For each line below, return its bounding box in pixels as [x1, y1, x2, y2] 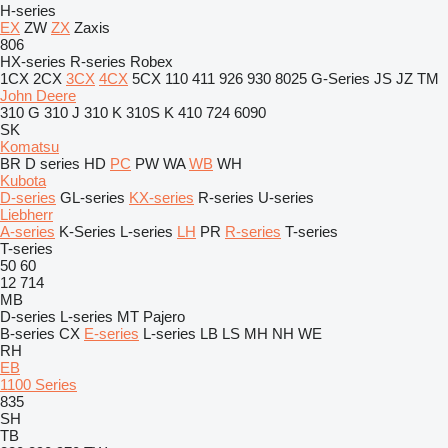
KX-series [129, 189, 194, 206]
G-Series [311, 70, 370, 87]
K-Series [59, 223, 116, 240]
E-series [84, 325, 139, 342]
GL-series [60, 189, 125, 206]
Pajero [143, 308, 185, 325]
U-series [258, 189, 314, 206]
